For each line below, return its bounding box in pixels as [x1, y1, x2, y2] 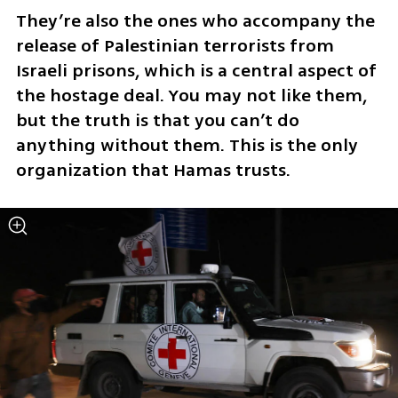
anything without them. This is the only [15, 131, 358, 158]
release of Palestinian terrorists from [15, 32, 334, 59]
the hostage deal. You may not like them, [15, 82, 367, 108]
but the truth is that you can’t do [15, 107, 299, 133]
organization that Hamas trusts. [15, 156, 291, 183]
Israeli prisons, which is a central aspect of [15, 57, 377, 84]
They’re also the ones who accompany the [15, 7, 375, 34]
